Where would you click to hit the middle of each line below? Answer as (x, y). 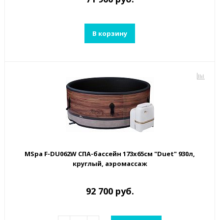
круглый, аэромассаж (110, 164)
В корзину (110, 33)
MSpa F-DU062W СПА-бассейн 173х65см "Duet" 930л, (110, 154)
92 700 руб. (110, 191)
